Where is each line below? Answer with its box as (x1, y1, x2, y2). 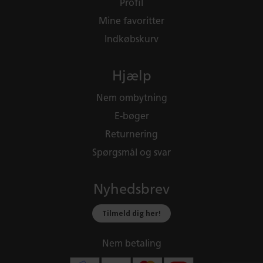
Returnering (105, 129, 158, 140)
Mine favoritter (99, 15, 164, 27)
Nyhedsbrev (93, 180, 170, 198)
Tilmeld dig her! (102, 208, 161, 218)
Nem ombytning (96, 92, 167, 104)
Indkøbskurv (104, 33, 159, 45)
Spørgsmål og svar (92, 147, 171, 159)
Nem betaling (102, 238, 161, 249)
